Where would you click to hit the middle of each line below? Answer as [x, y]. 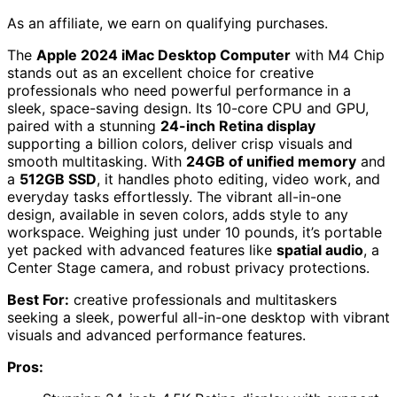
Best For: [38, 300]
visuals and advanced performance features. [156, 335]
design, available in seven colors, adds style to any [178, 215]
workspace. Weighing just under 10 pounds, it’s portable [195, 233]
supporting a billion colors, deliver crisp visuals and [180, 144]
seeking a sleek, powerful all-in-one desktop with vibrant [198, 318]
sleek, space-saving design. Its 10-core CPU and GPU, [188, 109]
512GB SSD [58, 179]
